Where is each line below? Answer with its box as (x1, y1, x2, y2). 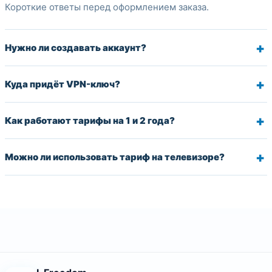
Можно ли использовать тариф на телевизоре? (5, 151, 225, 163)
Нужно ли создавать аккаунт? (5, 42, 146, 53)
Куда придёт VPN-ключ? (5, 78, 120, 90)
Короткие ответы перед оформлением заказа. (5, 1, 209, 13)
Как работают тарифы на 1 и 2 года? (5, 115, 175, 126)
